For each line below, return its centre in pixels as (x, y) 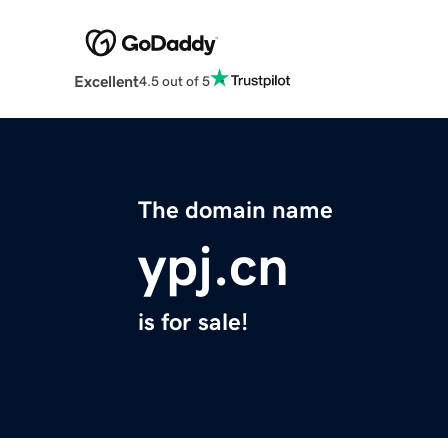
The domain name (235, 210)
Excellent (106, 81)
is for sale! (193, 322)
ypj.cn (213, 266)
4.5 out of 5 (174, 80)
